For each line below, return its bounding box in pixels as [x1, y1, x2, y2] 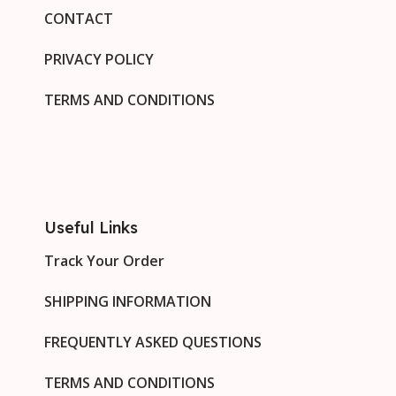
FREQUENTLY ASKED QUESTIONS [44, 331, 262, 352]
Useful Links [44, 217, 138, 238]
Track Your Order [44, 250, 164, 270]
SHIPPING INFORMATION [44, 291, 211, 311]
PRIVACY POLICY [44, 49, 154, 69]
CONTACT [44, 8, 113, 28]
